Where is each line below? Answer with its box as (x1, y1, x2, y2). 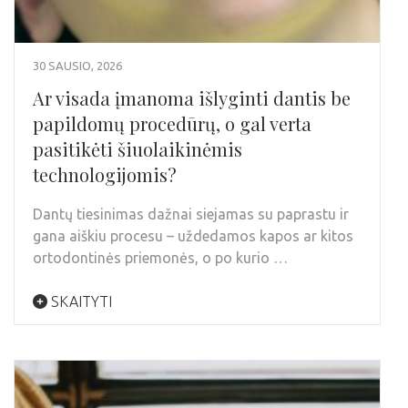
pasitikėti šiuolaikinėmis (33, 136, 242, 161)
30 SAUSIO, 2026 (33, 58, 122, 72)
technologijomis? (33, 161, 177, 187)
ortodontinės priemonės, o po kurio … (33, 249, 288, 266)
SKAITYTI (47, 292, 112, 310)
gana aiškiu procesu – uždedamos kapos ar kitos (33, 227, 353, 244)
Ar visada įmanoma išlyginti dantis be (33, 85, 351, 110)
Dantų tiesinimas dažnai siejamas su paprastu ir (33, 205, 349, 222)
